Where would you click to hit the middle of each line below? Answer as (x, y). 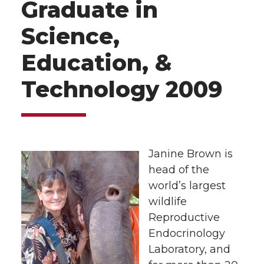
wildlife (168, 202)
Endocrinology (187, 233)
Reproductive (184, 217)
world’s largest (187, 186)
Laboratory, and (189, 249)
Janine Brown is (191, 154)
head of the (179, 170)
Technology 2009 (122, 89)
